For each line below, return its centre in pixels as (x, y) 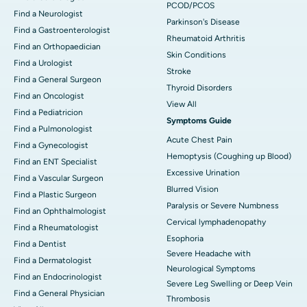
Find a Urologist (43, 63)
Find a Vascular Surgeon (59, 178)
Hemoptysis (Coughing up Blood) (229, 156)
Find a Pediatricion (48, 112)
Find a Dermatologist (53, 260)
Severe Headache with (209, 253)
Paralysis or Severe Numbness (223, 205)
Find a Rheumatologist (56, 227)
